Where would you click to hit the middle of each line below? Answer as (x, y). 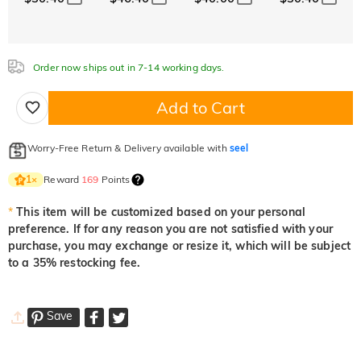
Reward (63, 179)
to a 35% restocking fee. (75, 262)
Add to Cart (201, 107)
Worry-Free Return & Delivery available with (129, 147)
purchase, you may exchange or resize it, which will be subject (180, 245)
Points (114, 179)
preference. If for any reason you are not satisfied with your (171, 228)
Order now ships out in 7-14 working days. (128, 67)
